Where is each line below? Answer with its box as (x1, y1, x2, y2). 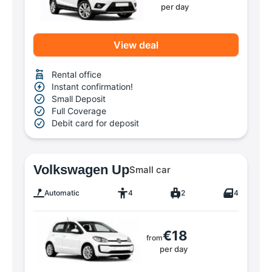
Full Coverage (52, 106, 106, 117)
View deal (114, 38, 158, 51)
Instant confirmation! (52, 81, 133, 92)
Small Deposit (52, 93, 106, 104)
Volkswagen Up (33, 161, 129, 177)
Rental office (52, 69, 101, 80)
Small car (129, 163, 171, 175)
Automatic (44, 188, 80, 197)
